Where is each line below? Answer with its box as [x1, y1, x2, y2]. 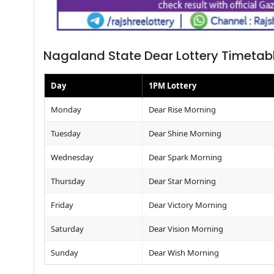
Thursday [50, 175, 85, 187]
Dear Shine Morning [148, 127, 221, 139]
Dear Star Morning [148, 175, 216, 187]
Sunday [50, 246, 78, 258]
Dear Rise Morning [148, 103, 216, 115]
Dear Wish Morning [148, 246, 219, 258]
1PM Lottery [148, 80, 196, 91]
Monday [50, 103, 81, 115]
